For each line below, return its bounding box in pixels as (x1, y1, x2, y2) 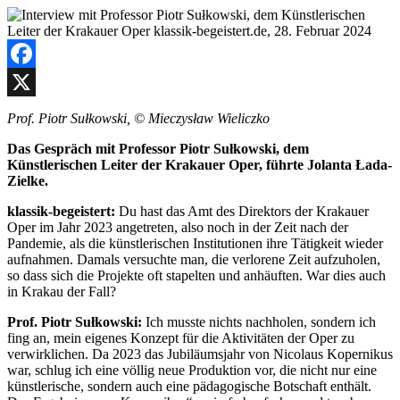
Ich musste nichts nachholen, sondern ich (142, 313, 376, 329)
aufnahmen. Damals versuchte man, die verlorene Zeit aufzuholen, (7, 251, 380, 267)
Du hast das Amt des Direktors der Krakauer (119, 203, 369, 219)
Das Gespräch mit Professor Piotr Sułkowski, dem (7, 140, 309, 156)
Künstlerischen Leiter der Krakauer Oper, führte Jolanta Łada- (7, 156, 392, 172)
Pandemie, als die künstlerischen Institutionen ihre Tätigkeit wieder (7, 235, 383, 251)
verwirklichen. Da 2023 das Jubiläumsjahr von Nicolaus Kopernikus (7, 346, 393, 362)
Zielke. (7, 172, 48, 188)
